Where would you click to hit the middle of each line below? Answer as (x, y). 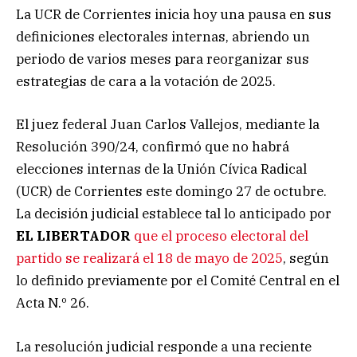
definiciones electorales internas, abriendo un (163, 37)
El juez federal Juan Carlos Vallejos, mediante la (168, 125)
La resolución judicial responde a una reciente (164, 346)
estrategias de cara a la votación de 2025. (146, 82)
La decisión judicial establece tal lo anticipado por (174, 214)
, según (306, 259)
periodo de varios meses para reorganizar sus (163, 59)
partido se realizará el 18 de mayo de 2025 (149, 259)
